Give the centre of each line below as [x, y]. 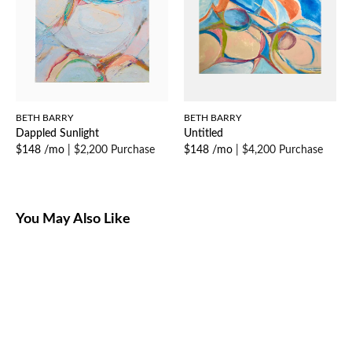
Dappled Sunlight [57, 134]
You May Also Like [73, 220]
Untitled [203, 134]
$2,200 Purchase [114, 150]
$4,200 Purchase [282, 150]
